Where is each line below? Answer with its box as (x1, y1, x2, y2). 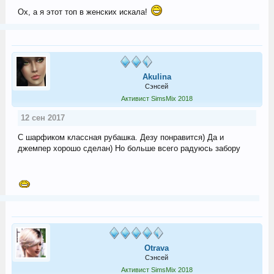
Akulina (142, 72, 171, 81)
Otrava (144, 243, 169, 253)
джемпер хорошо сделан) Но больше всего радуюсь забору (17, 143, 240, 153)
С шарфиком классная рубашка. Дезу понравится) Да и (17, 132, 224, 142)
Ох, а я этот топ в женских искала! (17, 7, 150, 17)
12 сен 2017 (20, 113, 65, 122)
